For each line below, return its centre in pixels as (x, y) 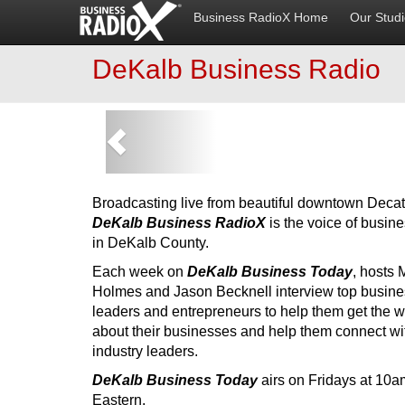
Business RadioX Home (261, 18)
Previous (195, 122)
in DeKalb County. (151, 243)
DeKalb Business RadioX (179, 223)
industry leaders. (145, 351)
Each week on (140, 272)
